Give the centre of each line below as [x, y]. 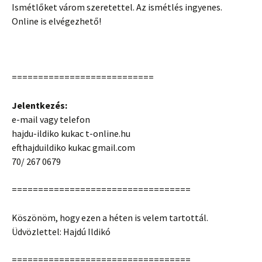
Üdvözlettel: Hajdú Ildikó [61, 231]
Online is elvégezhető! [56, 21]
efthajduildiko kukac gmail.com [73, 147]
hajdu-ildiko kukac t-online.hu [71, 133]
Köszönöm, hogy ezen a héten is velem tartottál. [110, 217]
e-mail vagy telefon [51, 119]
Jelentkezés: [39, 105]
